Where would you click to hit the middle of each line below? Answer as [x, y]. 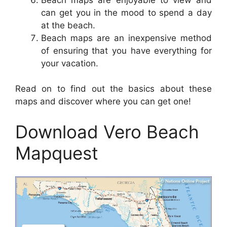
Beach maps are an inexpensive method [126, 38]
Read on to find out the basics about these [113, 89]
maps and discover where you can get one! [103, 102]
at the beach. [68, 25]
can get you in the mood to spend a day [126, 12]
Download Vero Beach [107, 131]
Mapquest [57, 153]
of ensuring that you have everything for [126, 50]
